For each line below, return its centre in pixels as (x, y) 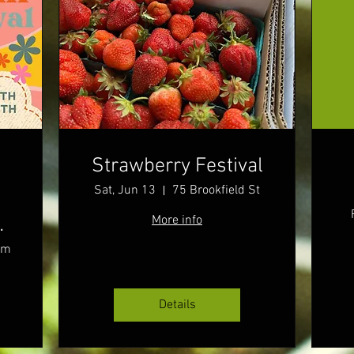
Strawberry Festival (177, 167)
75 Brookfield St (216, 191)
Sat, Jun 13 (125, 191)
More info (177, 221)
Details (177, 305)
